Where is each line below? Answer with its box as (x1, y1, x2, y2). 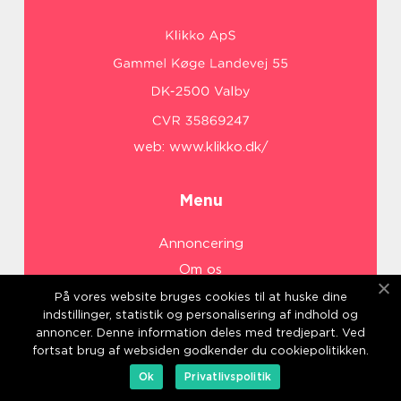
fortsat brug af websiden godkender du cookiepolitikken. (32, 344, 369, 357)
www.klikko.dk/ (168, 139, 269, 156)
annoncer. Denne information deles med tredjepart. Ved (36, 326, 365, 339)
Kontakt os (163, 313, 238, 330)
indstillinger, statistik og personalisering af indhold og (43, 308, 358, 321)
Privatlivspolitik (184, 370, 272, 383)
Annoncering (158, 235, 243, 252)
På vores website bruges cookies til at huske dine (54, 290, 347, 303)
